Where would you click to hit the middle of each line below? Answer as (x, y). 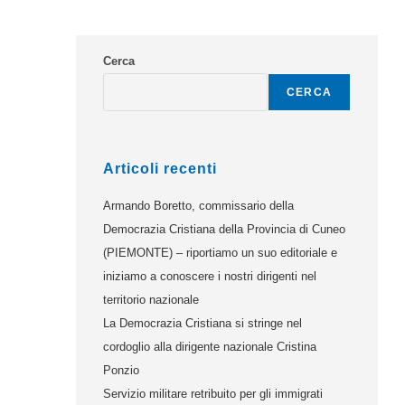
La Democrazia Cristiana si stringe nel (203, 323)
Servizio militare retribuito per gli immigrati (213, 394)
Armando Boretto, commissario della (199, 206)
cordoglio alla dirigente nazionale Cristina (210, 347)
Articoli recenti (160, 169)
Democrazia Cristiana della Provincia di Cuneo (225, 229)
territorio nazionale (151, 300)
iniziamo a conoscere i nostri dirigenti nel (210, 276)
